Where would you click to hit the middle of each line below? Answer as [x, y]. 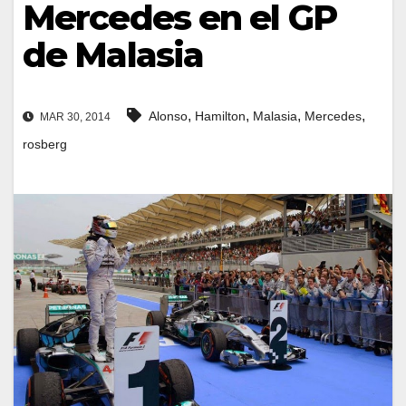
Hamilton [220, 116]
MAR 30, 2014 [74, 117]
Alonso [168, 116]
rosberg [45, 145]
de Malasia [113, 55]
